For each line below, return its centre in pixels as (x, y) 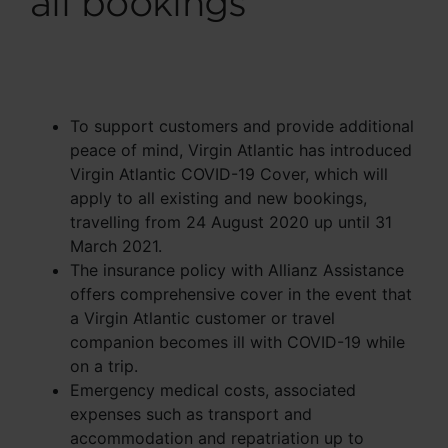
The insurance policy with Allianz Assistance (237, 270)
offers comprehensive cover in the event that (241, 294)
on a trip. (104, 366)
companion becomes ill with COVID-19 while (237, 342)
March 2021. (116, 246)
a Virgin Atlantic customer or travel (202, 318)
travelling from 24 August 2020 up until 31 (231, 222)
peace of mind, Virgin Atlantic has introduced (241, 150)
